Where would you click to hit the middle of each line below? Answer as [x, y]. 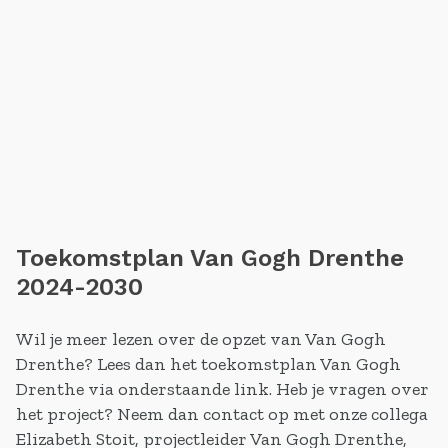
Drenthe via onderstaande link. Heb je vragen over [222, 389]
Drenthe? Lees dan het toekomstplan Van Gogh [208, 364]
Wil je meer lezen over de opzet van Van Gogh [201, 339]
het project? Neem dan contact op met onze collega [222, 414]
